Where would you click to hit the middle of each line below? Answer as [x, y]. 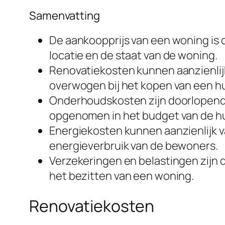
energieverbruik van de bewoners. [134, 146]
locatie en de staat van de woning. [133, 55]
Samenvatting [65, 16]
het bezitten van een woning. [122, 176]
